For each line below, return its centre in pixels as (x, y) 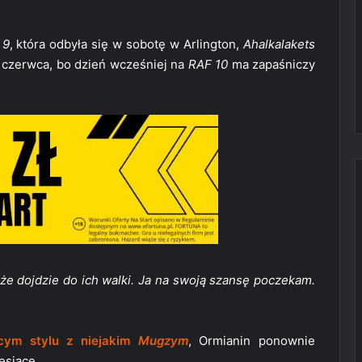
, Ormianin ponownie (252, 341)
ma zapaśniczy (271, 65)
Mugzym (163, 341)
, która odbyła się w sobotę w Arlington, (126, 44)
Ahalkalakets (280, 44)
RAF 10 (208, 65)
